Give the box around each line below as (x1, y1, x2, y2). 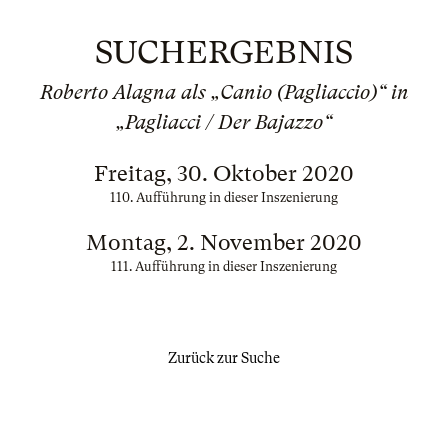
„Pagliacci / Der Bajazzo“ (116, 111, 332, 134)
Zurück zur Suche (168, 350, 280, 366)
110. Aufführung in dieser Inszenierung (110, 190, 338, 205)
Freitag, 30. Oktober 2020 (94, 161, 354, 186)
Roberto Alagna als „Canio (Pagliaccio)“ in (39, 81, 409, 104)
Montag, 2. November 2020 (86, 230, 362, 255)
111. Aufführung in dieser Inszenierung (111, 259, 337, 274)
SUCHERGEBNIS (95, 34, 353, 71)
